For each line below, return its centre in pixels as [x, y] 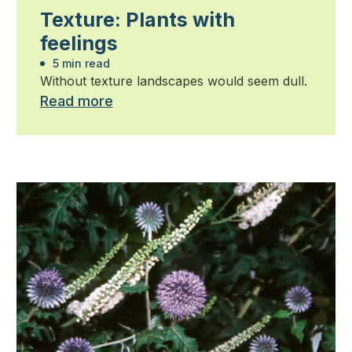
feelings [79, 44]
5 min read [79, 64]
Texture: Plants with [137, 20]
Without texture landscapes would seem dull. [173, 81]
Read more [76, 101]
